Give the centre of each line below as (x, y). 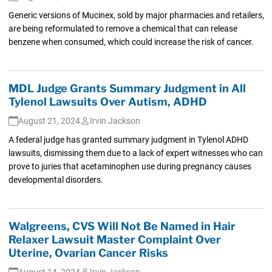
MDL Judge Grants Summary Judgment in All (127, 88)
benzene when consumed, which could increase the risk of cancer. (131, 42)
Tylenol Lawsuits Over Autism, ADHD (107, 101)
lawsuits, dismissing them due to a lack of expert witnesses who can (135, 153)
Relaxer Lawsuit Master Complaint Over (114, 239)
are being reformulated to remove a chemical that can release (123, 28)
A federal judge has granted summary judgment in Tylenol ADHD (128, 139)
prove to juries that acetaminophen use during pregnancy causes (130, 166)
